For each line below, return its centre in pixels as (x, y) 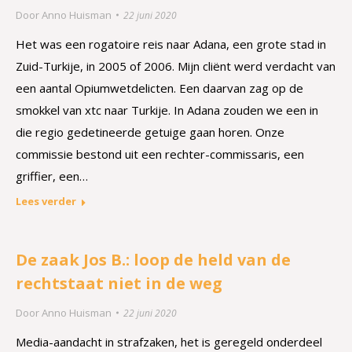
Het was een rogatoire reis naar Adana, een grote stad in (171, 44)
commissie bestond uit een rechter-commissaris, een (160, 154)
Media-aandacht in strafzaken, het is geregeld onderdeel (169, 342)
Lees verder (46, 201)
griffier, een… (52, 176)
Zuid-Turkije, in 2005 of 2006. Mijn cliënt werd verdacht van (176, 66)
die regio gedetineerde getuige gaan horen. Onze (150, 132)
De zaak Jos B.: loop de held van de (153, 260)
